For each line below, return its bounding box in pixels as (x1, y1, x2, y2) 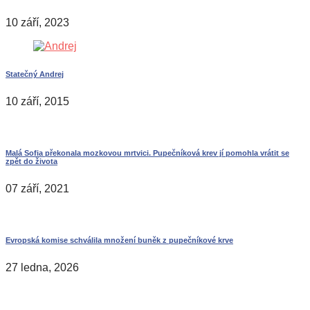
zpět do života (6, 156, 57, 165)
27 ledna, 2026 (6, 261, 79, 273)
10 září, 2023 (6, 16, 69, 28)
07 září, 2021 (6, 182, 69, 194)
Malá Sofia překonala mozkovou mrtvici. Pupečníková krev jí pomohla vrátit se (6, 148, 289, 157)
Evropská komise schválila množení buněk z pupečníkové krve (6, 235, 233, 244)
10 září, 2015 (6, 95, 69, 107)
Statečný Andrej (6, 69, 64, 78)
